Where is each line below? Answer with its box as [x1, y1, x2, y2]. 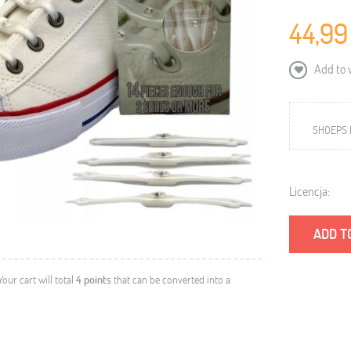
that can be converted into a [111, 272, 230, 287]
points [81, 272, 111, 287]
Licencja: [289, 183, 330, 199]
